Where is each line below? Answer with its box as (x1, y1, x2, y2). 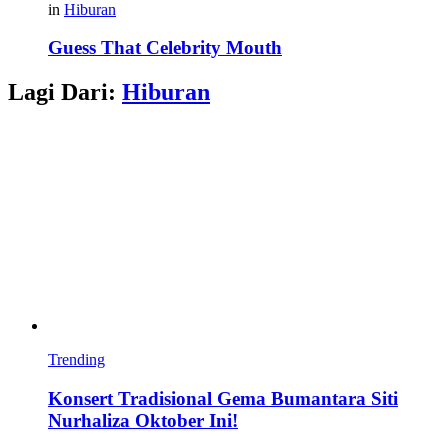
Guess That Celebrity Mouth (48, 37, 282, 59)
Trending (48, 351, 105, 369)
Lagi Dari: (8, 79, 122, 106)
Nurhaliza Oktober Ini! (48, 409, 238, 431)
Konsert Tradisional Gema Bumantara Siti (48, 387, 398, 409)
